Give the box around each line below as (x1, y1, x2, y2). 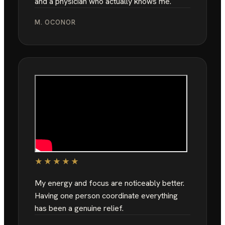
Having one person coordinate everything (35, 190, 178, 201)
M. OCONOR (35, 18, 76, 27)
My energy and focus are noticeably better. (35, 178, 184, 188)
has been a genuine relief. (35, 203, 124, 213)
